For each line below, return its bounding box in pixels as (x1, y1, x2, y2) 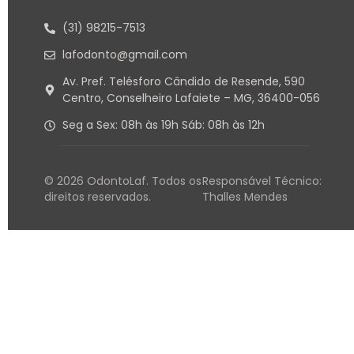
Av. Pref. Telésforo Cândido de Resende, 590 (62, 73, 305, 90)
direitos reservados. (44, 189, 151, 205)
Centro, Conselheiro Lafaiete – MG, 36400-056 (62, 90, 320, 107)
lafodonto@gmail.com (62, 47, 187, 63)
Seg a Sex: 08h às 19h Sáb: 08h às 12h (62, 117, 265, 134)
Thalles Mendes (202, 189, 288, 205)
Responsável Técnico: (202, 173, 322, 190)
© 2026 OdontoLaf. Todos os (44, 173, 201, 190)
